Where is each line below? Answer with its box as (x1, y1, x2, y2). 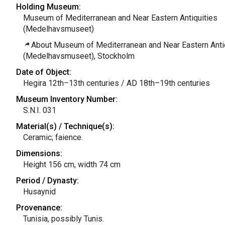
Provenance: (16, 203, 62, 212)
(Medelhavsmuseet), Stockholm (23, 51, 135, 61)
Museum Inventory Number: (16, 94, 118, 104)
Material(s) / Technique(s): (16, 122, 115, 131)
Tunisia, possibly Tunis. (23, 214, 104, 223)
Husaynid (23, 187, 56, 196)
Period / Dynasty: (16, 176, 79, 185)
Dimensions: (16, 149, 62, 158)
